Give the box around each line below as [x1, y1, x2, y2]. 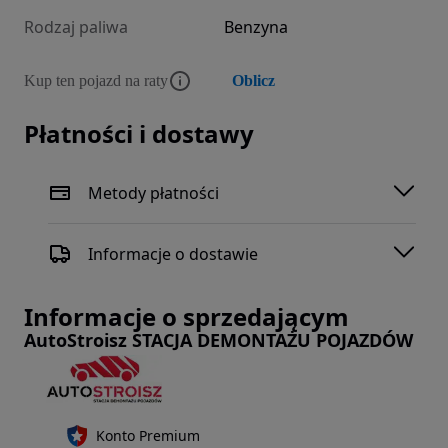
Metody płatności [88, 181, 219, 204]
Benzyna [224, 16, 288, 39]
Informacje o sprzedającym [24, 300, 349, 334]
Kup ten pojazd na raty [24, 72, 168, 90]
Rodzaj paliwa [24, 16, 128, 39]
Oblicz [232, 72, 275, 90]
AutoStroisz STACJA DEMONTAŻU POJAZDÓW [24, 328, 413, 353]
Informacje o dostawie [88, 242, 258, 265]
